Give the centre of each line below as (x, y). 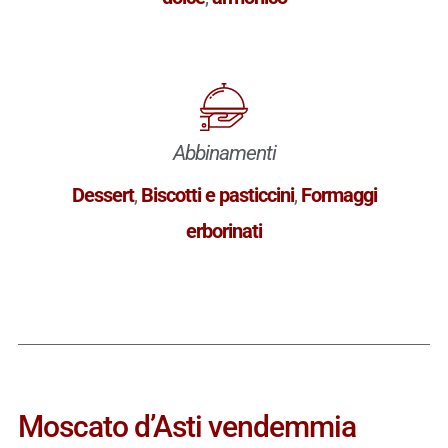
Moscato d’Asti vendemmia (186, 426)
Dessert (102, 194)
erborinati (224, 230)
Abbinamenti (224, 152)
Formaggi (338, 194)
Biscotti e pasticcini (217, 194)
